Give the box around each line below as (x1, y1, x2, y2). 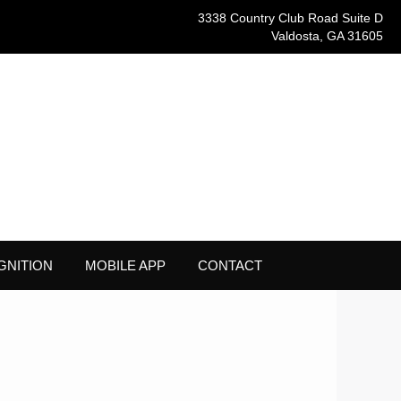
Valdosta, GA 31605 (271, 29, 383, 43)
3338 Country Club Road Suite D (198, 11, 383, 25)
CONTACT (197, 258, 262, 273)
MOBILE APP (84, 258, 166, 273)
